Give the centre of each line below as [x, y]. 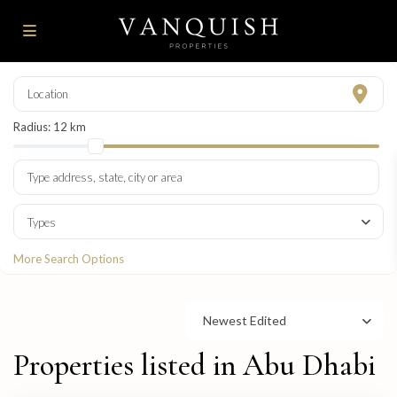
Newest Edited [245, 321]
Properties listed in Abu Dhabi [195, 366]
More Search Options [69, 259]
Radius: [34, 127]
